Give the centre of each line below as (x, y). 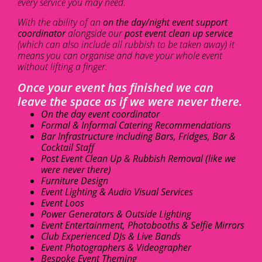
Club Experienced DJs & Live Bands (111, 237)
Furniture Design (75, 181)
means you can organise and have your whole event (120, 55)
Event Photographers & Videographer (116, 248)
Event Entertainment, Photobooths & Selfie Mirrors (143, 225)
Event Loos (63, 203)
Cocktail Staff (68, 148)
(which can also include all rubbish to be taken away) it (126, 44)
